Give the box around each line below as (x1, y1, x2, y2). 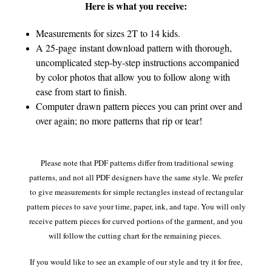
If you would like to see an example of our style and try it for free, (30, 256, 242, 267)
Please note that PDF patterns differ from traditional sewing (41, 157, 234, 168)
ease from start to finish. (36, 84, 127, 98)
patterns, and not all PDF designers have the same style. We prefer (29, 171, 243, 183)
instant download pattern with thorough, (80, 41, 233, 54)
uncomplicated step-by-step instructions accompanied (36, 55, 240, 69)
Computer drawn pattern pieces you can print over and (36, 99, 243, 112)
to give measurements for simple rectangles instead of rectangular (29, 186, 243, 197)
